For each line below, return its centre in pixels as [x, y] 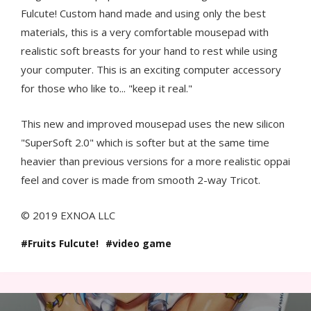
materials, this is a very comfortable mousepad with [145, 32]
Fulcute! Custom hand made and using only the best [143, 13]
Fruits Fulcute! [63, 243]
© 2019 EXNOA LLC [68, 215]
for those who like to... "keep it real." [107, 88]
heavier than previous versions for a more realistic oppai [155, 161]
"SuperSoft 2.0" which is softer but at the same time [145, 142]
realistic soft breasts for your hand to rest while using [149, 50]
